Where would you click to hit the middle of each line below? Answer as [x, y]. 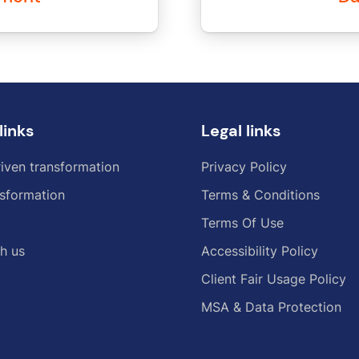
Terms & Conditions [260, 194]
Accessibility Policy [260, 250]
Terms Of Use [242, 222]
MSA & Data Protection [271, 307]
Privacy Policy [244, 166]
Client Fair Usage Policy [274, 278]
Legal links [241, 131]
